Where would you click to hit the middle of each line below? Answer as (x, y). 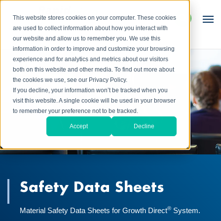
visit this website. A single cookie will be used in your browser (94, 101)
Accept (79, 126)
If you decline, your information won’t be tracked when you (91, 91)
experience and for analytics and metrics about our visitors (91, 59)
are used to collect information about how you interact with (91, 28)
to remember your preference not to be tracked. (76, 111)
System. (186, 210)
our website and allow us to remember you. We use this (87, 39)
